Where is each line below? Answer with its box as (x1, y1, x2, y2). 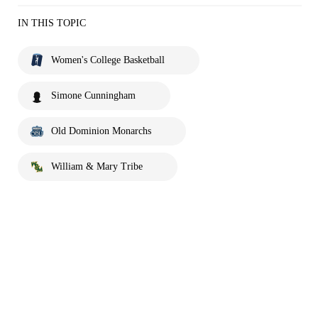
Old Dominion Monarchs (51, 126, 151, 136)
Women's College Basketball (51, 55, 165, 65)
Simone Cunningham (51, 90, 136, 101)
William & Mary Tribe (51, 161, 143, 172)
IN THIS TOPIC (18, 18, 86, 28)
